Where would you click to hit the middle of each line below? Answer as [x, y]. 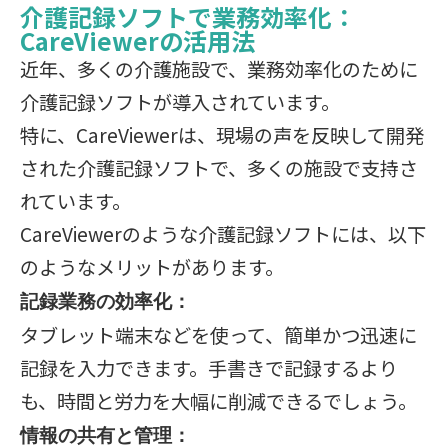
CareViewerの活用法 [137, 40]
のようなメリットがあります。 [152, 267]
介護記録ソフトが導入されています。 [180, 102]
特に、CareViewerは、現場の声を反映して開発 [222, 135]
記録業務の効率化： [105, 302]
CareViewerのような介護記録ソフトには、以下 [223, 234]
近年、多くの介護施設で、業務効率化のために [219, 69]
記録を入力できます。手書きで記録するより [209, 368]
